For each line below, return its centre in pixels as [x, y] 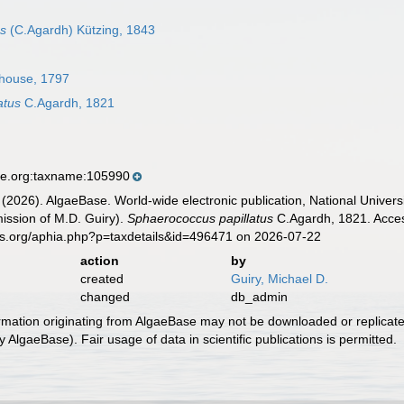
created [101, 279]
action [99, 261]
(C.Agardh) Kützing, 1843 [81, 30]
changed [105, 297]
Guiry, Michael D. [279, 279]
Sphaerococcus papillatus [201, 218]
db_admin [259, 297]
